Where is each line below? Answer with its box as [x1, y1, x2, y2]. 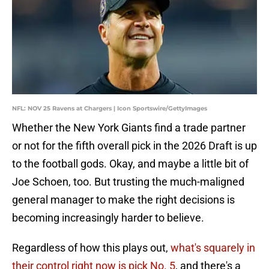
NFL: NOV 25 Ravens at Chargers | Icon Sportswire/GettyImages [12, 104, 207, 113]
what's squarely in [171, 241, 255, 255]
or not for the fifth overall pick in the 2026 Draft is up [12, 139, 257, 153]
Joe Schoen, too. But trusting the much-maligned [12, 175, 244, 189]
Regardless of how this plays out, [12, 241, 171, 255]
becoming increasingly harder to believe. [12, 211, 204, 225]
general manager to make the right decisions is [12, 193, 235, 207]
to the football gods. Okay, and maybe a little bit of [12, 157, 249, 171]
